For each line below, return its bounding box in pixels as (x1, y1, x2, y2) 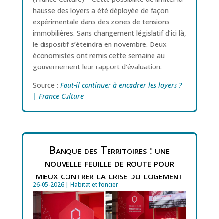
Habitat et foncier (70, 180, 118, 189)
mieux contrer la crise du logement (35, 168, 183, 183)
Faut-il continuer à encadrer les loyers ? (60, 80, 182, 89)
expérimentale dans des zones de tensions (32, 17, 170, 26)
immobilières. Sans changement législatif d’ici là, (32, 28, 186, 38)
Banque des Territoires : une (49, 142, 170, 157)
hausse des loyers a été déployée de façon (32, 5, 169, 15)
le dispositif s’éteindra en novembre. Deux (32, 39, 167, 49)
